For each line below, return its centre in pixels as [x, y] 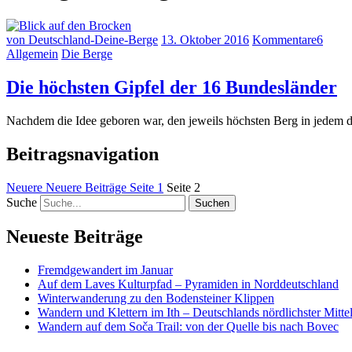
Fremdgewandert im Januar [105, 270]
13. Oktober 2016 [205, 39]
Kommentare [284, 39]
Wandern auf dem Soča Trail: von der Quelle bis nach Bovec [188, 327]
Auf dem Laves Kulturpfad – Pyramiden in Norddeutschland [188, 284]
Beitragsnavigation [82, 154]
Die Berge [87, 53]
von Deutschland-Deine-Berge [82, 39]
